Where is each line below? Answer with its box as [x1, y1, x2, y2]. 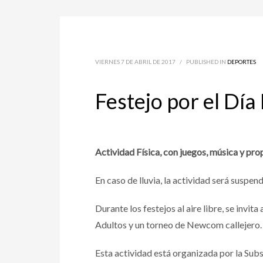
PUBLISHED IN [186, 58, 227, 65]
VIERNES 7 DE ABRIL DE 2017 [95, 58, 176, 65]
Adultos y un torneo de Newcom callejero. [95, 219, 262, 230]
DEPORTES [227, 58, 256, 65]
